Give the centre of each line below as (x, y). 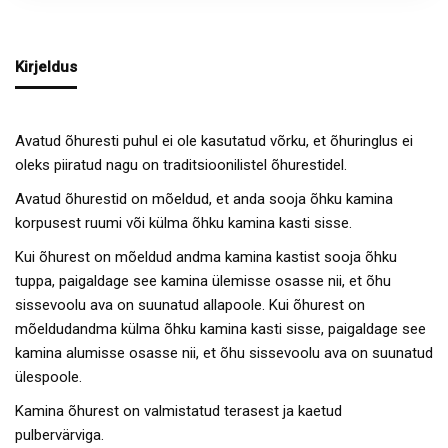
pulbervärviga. (59, 435)
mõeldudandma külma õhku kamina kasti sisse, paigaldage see (220, 329)
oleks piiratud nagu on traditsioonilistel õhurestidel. (181, 165)
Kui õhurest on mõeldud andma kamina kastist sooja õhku (206, 257)
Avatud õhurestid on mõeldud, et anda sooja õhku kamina (204, 199)
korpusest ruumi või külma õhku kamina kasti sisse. (183, 223)
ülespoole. (48, 377)
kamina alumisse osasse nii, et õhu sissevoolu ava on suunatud (224, 353)
